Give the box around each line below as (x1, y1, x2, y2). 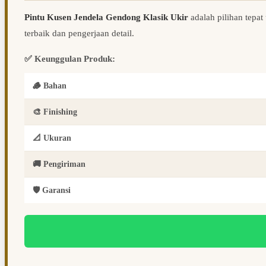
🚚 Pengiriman (33, 160, 85, 169)
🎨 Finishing (33, 107, 77, 117)
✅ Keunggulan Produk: (24, 54, 115, 64)
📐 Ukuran (33, 134, 71, 143)
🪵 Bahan (33, 81, 66, 91)
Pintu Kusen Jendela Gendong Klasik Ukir (24, 12, 188, 23)
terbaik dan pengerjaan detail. (24, 28, 134, 39)
